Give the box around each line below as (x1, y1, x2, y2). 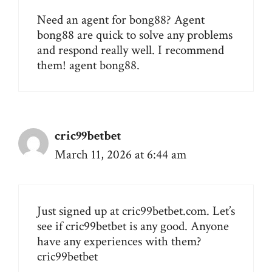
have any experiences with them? (37, 233, 202, 250)
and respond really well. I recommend (37, 41, 224, 58)
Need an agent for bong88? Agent (37, 11, 205, 28)
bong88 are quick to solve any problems (37, 26, 233, 43)
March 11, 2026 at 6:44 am (55, 146, 186, 163)
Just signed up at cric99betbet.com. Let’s (37, 203, 235, 220)
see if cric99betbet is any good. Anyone (37, 218, 229, 235)
